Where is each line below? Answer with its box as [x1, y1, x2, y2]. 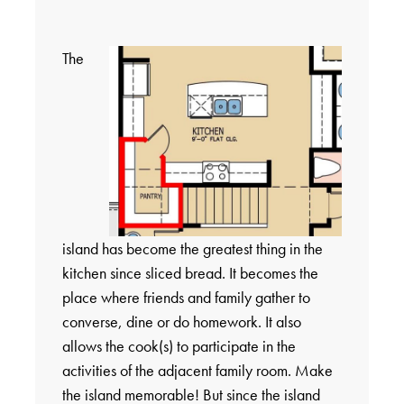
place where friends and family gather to [61, 287, 310, 308]
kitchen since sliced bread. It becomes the [61, 262, 318, 284]
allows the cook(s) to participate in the [61, 335, 296, 357]
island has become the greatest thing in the [61, 238, 323, 260]
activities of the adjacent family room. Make [61, 360, 333, 381]
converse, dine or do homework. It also [61, 311, 301, 333]
